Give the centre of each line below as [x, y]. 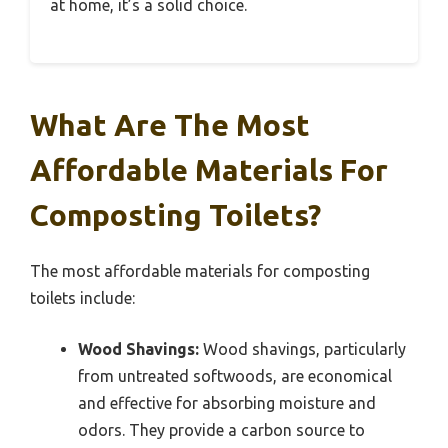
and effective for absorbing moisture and [227, 402]
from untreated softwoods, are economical [235, 375]
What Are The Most [170, 124]
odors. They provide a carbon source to [221, 429]
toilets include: [82, 297]
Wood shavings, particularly [302, 348]
